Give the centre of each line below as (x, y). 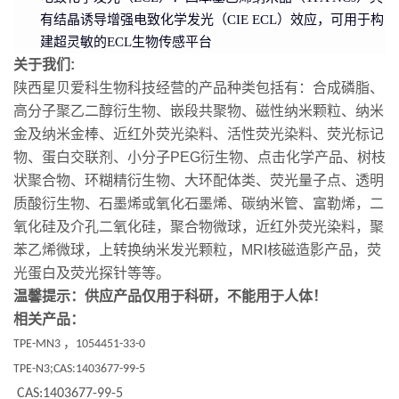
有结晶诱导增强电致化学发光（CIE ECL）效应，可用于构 (212, 19)
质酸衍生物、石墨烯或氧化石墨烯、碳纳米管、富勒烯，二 (199, 203)
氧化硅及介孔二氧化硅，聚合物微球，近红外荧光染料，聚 (199, 226)
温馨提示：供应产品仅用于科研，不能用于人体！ (170, 296)
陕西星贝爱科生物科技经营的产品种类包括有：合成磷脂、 (199, 87)
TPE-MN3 (38, 344)
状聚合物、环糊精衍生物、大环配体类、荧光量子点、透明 (199, 180)
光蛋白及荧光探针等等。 (92, 273)
